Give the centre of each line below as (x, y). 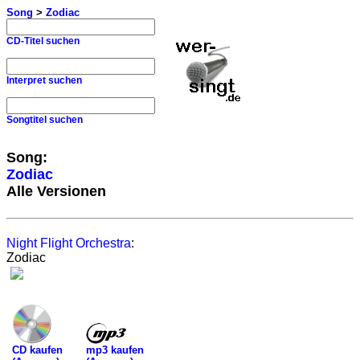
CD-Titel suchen (43, 41)
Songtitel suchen (45, 120)
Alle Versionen (56, 191)
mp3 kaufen (115, 350)
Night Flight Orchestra (69, 243)
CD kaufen (37, 350)
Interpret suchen (44, 80)
